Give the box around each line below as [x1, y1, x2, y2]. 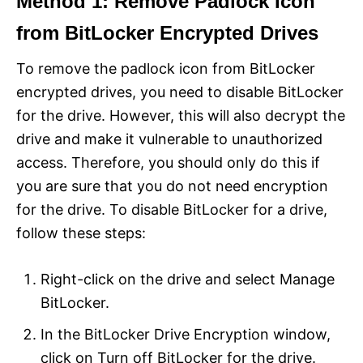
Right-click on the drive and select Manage [41, 270, 335, 288]
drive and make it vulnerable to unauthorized [16, 130, 322, 147]
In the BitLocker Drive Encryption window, [41, 325, 331, 343]
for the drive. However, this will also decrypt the [16, 106, 345, 124]
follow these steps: [16, 224, 146, 241]
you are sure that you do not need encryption [16, 177, 328, 194]
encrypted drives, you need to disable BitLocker [16, 83, 344, 100]
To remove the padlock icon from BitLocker [16, 59, 315, 77]
